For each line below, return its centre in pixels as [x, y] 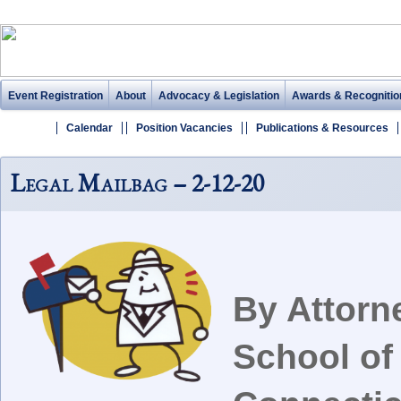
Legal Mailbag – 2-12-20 [137, 183]
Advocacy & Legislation [219, 96]
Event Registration [55, 96]
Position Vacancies [184, 128]
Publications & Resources [322, 128]
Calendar [90, 128]
